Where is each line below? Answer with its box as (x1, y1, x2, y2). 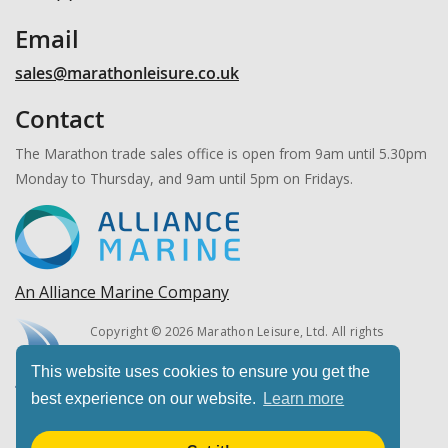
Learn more (263, 390, 345, 408)
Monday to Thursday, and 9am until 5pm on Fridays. (15, 168, 353, 188)
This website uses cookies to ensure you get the (31, 363, 370, 381)
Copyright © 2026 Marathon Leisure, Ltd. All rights (89, 322, 384, 340)
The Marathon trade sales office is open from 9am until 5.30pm (15, 143, 427, 163)
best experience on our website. (31, 390, 260, 408)
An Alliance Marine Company (15, 280, 229, 303)
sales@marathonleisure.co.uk (15, 61, 239, 84)
